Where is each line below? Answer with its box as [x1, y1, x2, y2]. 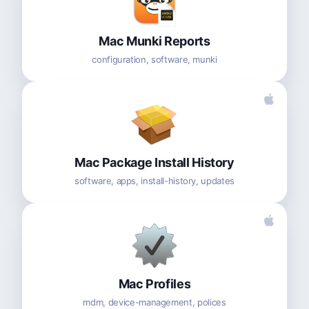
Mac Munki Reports [99, 33, 210, 48]
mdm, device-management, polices [83, 296, 226, 308]
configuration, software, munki [92, 53, 217, 65]
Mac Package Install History [74, 154, 235, 170]
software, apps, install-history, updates [74, 175, 235, 186]
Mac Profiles [118, 276, 191, 291]
